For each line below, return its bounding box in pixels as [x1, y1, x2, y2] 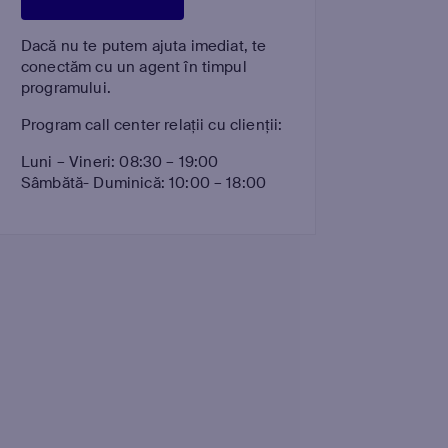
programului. [21, 78, 111, 98]
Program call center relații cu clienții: [21, 115, 283, 135]
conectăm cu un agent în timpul [21, 57, 247, 77]
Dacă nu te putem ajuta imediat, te [21, 36, 267, 56]
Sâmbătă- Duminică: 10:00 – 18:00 [21, 173, 267, 193]
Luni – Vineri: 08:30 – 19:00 [21, 152, 219, 172]
